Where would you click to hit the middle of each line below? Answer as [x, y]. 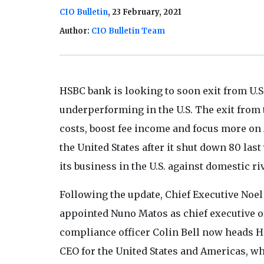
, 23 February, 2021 [144, 12]
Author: [75, 31]
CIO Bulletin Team [128, 31]
